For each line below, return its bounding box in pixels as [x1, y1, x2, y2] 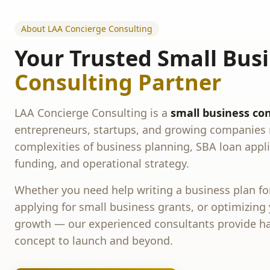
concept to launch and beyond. [14, 233, 173, 248]
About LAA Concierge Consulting [21, 23, 152, 34]
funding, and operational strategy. [14, 156, 189, 171]
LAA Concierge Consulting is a [14, 105, 171, 120]
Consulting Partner [14, 67, 221, 97]
